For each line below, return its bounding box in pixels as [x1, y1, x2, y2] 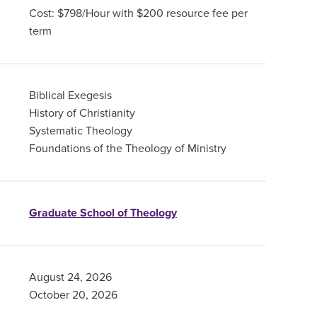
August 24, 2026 [28, 270, 112, 284]
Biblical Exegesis [28, 88, 112, 103]
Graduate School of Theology [28, 206, 177, 220]
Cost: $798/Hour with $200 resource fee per [28, 6, 248, 21]
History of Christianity [28, 106, 135, 120]
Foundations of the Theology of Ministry [28, 142, 226, 156]
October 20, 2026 [28, 288, 117, 302]
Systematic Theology [28, 124, 132, 138]
